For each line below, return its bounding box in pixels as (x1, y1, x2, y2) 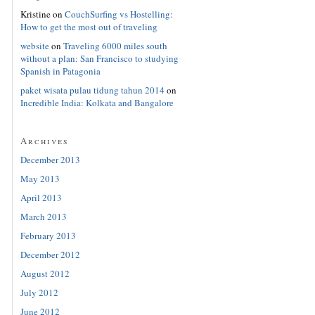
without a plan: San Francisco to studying (20, 52, 179, 65)
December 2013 (20, 153, 80, 166)
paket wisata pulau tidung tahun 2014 (20, 84, 165, 97)
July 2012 (20, 285, 58, 299)
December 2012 (20, 247, 80, 261)
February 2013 (20, 229, 76, 242)
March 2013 (20, 210, 67, 223)
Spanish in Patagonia (20, 65, 101, 78)
